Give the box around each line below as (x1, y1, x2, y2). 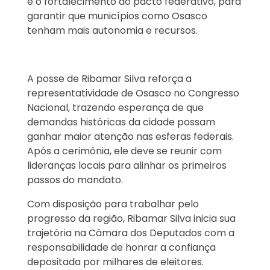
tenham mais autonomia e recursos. (27, 24, 198, 38)
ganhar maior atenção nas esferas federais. (27, 130, 234, 144)
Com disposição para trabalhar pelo (27, 197, 199, 212)
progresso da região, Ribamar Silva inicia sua (27, 212, 236, 226)
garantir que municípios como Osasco (27, 9, 207, 24)
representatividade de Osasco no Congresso (27, 86, 239, 101)
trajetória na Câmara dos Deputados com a (27, 226, 234, 240)
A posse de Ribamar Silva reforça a (27, 72, 192, 86)
